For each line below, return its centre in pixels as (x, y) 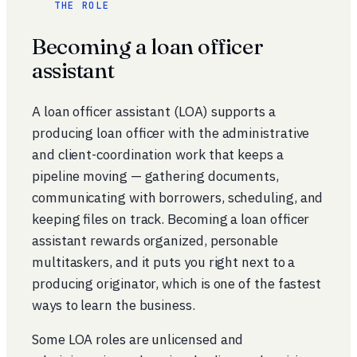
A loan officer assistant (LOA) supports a (154, 112)
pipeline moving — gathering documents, (155, 176)
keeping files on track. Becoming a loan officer (171, 219)
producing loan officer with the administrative (171, 133)
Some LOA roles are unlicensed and (138, 339)
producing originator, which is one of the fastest (177, 284)
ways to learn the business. (114, 305)
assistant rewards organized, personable (155, 241)
